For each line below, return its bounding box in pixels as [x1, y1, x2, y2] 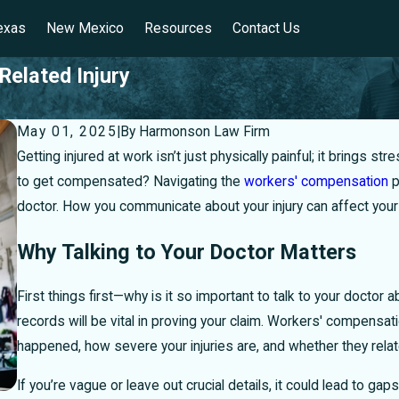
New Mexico [45, 20, 124, 37]
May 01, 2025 [16, 124, 118, 140]
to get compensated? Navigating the [16, 174, 244, 190]
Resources [143, 20, 212, 37]
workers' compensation [243, 174, 388, 190]
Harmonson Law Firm [139, 124, 271, 140]
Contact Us [232, 20, 300, 37]
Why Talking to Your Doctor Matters [16, 239, 356, 265]
